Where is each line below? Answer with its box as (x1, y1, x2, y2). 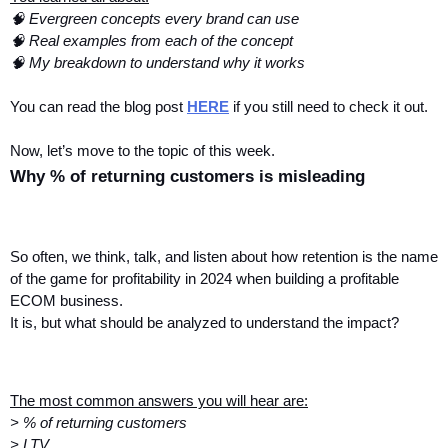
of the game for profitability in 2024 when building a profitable (10, 270, 399, 287)
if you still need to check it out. (229, 99, 428, 115)
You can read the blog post (10, 99, 187, 115)
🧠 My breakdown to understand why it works (10, 55, 305, 71)
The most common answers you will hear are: (10, 393, 308, 410)
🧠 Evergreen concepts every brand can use (10, 11, 299, 27)
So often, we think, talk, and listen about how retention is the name (10, 248, 438, 265)
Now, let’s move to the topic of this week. (10, 143, 275, 159)
